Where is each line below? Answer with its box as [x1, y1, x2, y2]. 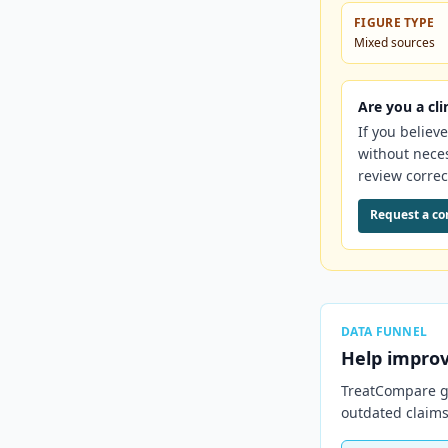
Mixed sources [354, 34, 435, 51]
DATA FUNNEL [341, 323, 428, 340]
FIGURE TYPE [354, 14, 435, 31]
